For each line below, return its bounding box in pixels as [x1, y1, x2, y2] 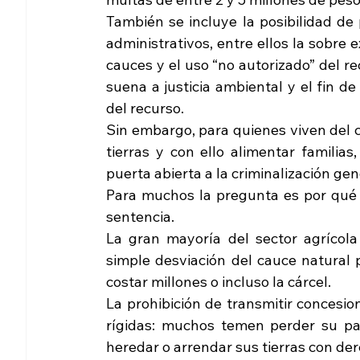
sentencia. [106, 207, 174, 227]
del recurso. [106, 99, 184, 118]
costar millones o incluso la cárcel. [106, 272, 334, 292]
